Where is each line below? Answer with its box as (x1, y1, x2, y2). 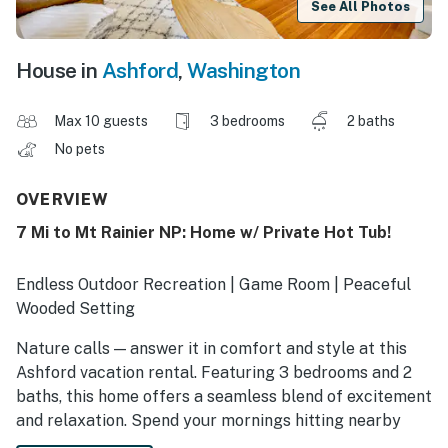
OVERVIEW (16, 190, 110, 210)
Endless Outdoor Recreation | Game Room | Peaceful (16, 275, 411, 295)
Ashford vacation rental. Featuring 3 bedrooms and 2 (16, 363, 412, 383)
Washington (187, 58, 300, 84)
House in (16, 58, 102, 84)
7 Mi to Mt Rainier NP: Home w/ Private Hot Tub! (16, 223, 391, 243)
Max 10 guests (54, 113, 148, 130)
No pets (54, 141, 108, 158)
